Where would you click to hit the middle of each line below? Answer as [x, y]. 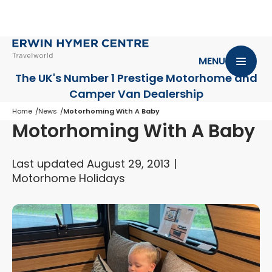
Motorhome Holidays [69, 178]
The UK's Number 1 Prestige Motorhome [124, 78]
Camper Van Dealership [136, 94]
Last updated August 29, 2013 [91, 164]
